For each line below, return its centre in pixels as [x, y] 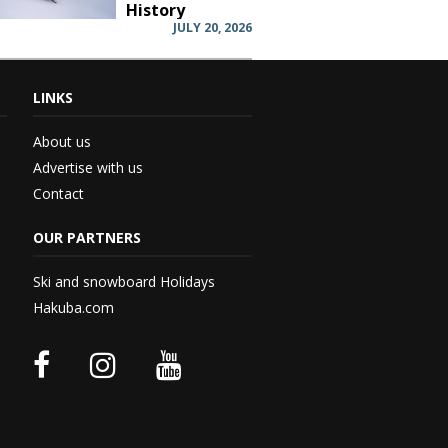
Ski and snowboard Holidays [123, 282]
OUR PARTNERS [86, 238]
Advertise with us [87, 168]
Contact [58, 194]
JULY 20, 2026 [212, 28]
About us [61, 142]
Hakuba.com [73, 308]
